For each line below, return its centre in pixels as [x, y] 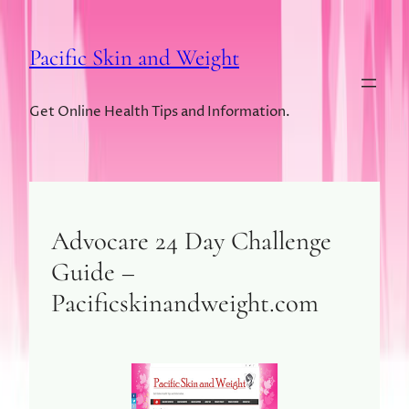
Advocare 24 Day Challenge [191, 240]
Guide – [93, 271]
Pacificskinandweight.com [185, 302]
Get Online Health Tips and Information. [160, 111]
